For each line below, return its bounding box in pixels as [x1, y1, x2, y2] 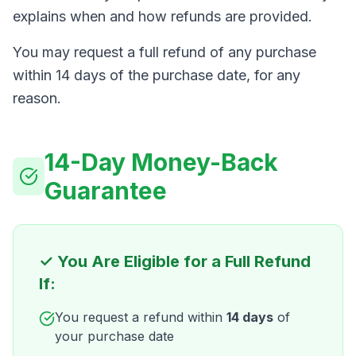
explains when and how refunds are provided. [13, 8, 312, 25]
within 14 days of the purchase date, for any [13, 67, 300, 83]
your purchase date [55, 328, 174, 344]
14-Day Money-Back [44, 148, 278, 176]
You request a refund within [55, 309, 226, 325]
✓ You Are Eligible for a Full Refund [39, 252, 311, 271]
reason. [13, 90, 61, 106]
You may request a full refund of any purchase [13, 44, 316, 60]
